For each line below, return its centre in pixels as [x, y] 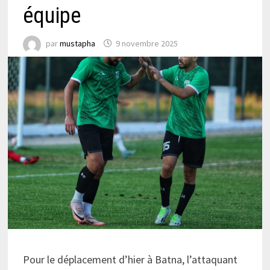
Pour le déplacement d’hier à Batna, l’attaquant [130, 260]
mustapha [77, 44]
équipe [52, 15]
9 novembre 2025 [146, 44]
